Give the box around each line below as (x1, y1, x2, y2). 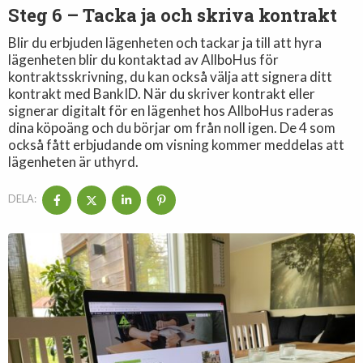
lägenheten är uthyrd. (8, 152, 139, 170)
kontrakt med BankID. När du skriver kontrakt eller (8, 84, 316, 102)
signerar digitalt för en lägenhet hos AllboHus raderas (8, 101, 335, 119)
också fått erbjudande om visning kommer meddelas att (8, 135, 345, 153)
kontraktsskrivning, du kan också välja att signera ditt (8, 67, 333, 85)
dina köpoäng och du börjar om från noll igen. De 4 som (8, 118, 336, 136)
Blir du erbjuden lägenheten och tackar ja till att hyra (8, 33, 322, 51)
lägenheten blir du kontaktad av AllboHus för (8, 50, 280, 68)
